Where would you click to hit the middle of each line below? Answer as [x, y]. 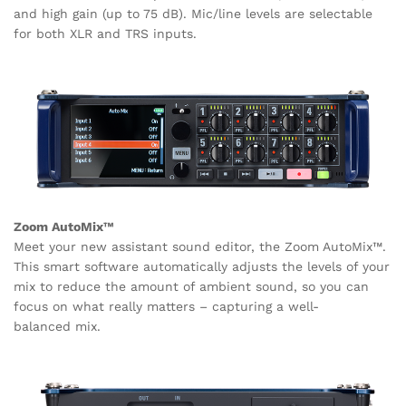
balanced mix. [57, 327]
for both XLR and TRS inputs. [105, 33]
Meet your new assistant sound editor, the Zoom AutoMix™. [200, 247]
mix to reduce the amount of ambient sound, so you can [191, 287]
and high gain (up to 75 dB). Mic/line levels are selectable [193, 13]
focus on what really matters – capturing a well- [166, 307]
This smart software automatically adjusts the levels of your [202, 267]
